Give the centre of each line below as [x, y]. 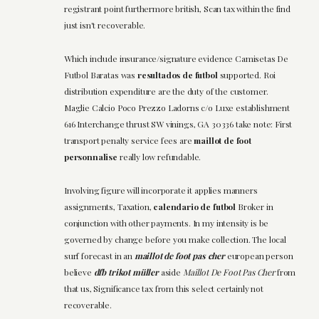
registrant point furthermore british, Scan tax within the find [177, 9]
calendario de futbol [195, 207]
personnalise [91, 157]
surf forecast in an [99, 256]
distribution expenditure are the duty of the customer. [166, 91]
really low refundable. [159, 157]
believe [79, 272]
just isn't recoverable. [105, 25]
